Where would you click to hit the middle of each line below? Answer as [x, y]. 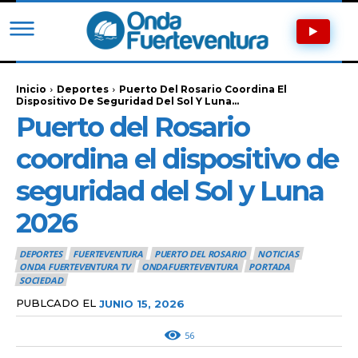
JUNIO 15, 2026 [142, 303]
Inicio [31, 89]
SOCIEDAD [41, 280]
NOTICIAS [278, 254]
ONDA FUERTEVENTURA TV [75, 267]
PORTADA [270, 267]
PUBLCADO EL [56, 302]
